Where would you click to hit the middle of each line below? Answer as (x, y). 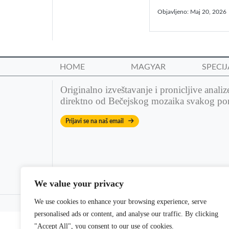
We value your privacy (79, 184)
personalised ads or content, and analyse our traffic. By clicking (126, 214)
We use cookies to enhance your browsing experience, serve (120, 202)
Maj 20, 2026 (208, 12)
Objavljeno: (174, 12)
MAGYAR (148, 67)
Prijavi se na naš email (97, 121)
